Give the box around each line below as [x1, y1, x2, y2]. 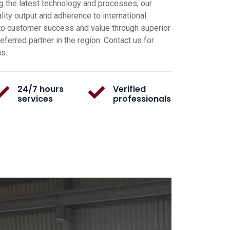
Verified [112, 83, 146, 95]
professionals [112, 93, 171, 105]
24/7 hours [17, 83, 64, 95]
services [17, 93, 53, 105]
